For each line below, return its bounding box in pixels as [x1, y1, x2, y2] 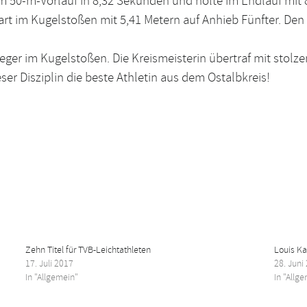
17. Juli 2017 [25, 258, 73, 270]
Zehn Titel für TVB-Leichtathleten [25, 244, 151, 256]
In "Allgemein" [25, 271, 78, 284]
